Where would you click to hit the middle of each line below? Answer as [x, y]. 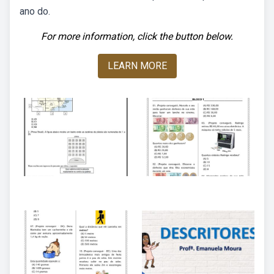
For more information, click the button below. [137, 36]
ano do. [35, 11]
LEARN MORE [137, 66]
